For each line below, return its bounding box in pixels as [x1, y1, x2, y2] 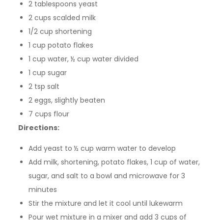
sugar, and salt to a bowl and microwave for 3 [28, 171, 186, 181]
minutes [28, 185, 57, 195]
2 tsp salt [28, 82, 60, 92]
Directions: [18, 123, 60, 133]
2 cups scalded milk [28, 13, 96, 23]
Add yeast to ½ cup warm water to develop [28, 143, 176, 154]
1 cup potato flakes [28, 40, 94, 51]
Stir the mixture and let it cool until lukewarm [28, 198, 183, 209]
